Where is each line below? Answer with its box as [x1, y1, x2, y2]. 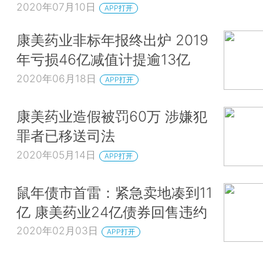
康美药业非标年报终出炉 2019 [16, 31, 208, 49]
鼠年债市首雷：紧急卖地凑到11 [16, 183, 213, 201]
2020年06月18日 [16, 72, 96, 85]
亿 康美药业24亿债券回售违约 [16, 203, 207, 221]
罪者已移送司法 [16, 127, 115, 145]
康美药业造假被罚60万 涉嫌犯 [16, 107, 207, 126]
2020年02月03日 [16, 224, 98, 237]
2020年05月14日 [16, 148, 96, 161]
